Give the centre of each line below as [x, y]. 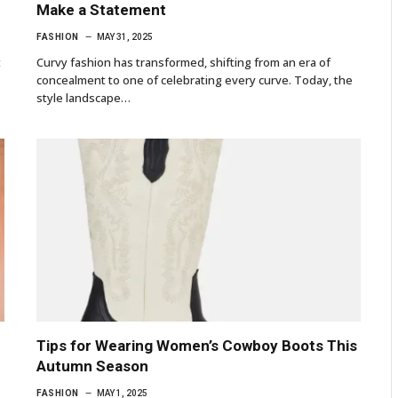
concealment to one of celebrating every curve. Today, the [195, 80]
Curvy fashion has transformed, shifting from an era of [183, 62]
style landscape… [84, 97]
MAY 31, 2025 [124, 36]
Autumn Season [92, 366]
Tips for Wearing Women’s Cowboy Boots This [197, 345]
